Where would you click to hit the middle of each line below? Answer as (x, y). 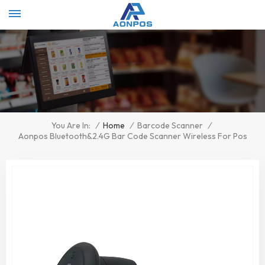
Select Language (215, 7)
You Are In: (71, 126)
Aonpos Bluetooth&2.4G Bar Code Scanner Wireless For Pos (132, 136)
